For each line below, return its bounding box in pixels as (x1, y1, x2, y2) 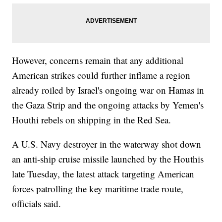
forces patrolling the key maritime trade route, (12, 182, 184, 195)
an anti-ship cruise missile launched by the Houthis (12, 153, 204, 166)
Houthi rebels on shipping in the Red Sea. (12, 113, 171, 126)
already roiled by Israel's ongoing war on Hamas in (12, 84, 205, 97)
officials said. (12, 197, 61, 210)
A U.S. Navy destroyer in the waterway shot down (12, 138, 202, 151)
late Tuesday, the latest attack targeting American (12, 167, 195, 180)
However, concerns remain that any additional (12, 54, 184, 67)
